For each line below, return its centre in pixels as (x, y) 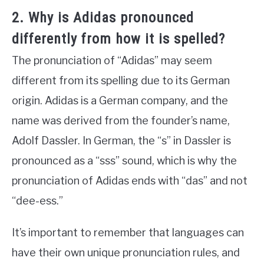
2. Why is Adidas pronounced (103, 17)
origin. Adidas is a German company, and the (120, 100)
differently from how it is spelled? (118, 39)
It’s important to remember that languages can (128, 232)
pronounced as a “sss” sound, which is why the (124, 160)
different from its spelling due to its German (121, 80)
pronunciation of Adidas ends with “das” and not (130, 180)
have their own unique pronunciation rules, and (126, 252)
